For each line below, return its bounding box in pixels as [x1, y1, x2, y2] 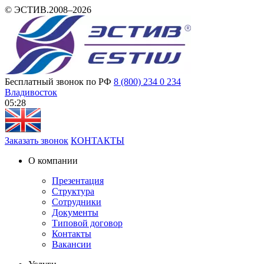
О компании [28, 156, 78, 166]
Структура [52, 186, 94, 196]
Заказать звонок [5, 136, 68, 146]
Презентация [52, 176, 104, 186]
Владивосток [5, 87, 57, 97]
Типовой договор [52, 218, 123, 228]
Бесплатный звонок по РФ [5, 77, 111, 87]
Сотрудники [52, 197, 101, 207]
